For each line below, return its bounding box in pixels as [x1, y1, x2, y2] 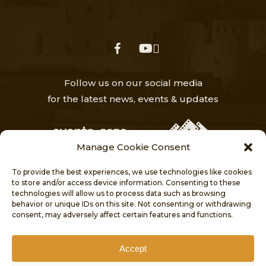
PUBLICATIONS [66, 237, 135, 248]
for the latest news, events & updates [47, 93, 218, 104]
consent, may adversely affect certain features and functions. [12, 210, 233, 219]
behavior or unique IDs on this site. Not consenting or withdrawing [12, 199, 251, 208]
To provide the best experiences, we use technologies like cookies [12, 167, 252, 176]
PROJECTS [161, 218, 209, 229]
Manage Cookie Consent [76, 141, 190, 153]
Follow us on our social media [64, 77, 202, 88]
